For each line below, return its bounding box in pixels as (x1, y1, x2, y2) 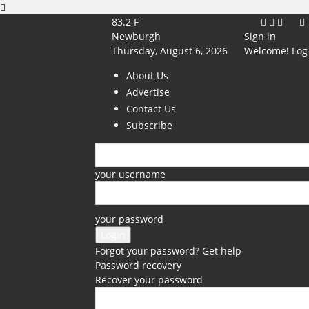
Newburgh (112, 30, 161, 43)
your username (95, 168, 166, 181)
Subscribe (126, 119, 172, 132)
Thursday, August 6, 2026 (112, 44, 228, 57)
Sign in (244, 30, 276, 43)
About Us (126, 69, 168, 82)
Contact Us (126, 102, 176, 115)
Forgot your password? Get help (95, 244, 241, 257)
